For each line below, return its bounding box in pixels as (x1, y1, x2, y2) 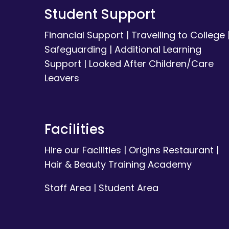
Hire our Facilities (44, 144, 121, 157)
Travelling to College (131, 29, 225, 42)
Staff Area (44, 181, 91, 195)
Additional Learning (114, 43, 201, 56)
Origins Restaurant (128, 144, 214, 157)
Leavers (44, 72, 79, 85)
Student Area (98, 181, 158, 195)
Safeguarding (44, 43, 107, 56)
